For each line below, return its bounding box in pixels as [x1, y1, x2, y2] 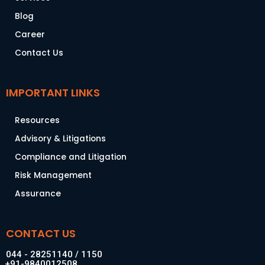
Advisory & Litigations [15, 133, 106, 144]
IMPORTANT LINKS [6, 85, 100, 100]
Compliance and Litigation [15, 151, 127, 163]
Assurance [15, 188, 61, 199]
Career [15, 29, 45, 40]
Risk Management [15, 170, 92, 181]
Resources [15, 115, 60, 126]
